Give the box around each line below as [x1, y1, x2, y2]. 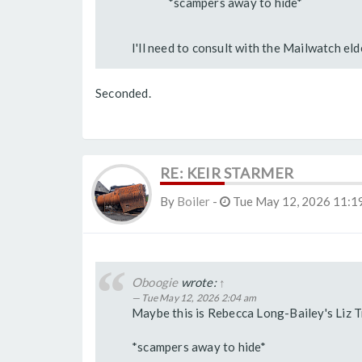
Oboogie [132, 275, 179, 290]
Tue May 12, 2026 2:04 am [141, 292, 257, 305]
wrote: [178, 275, 220, 290]
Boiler [177, 194, 210, 209]
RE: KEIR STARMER [160, 164, 294, 183]
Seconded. [95, 86, 151, 101]
